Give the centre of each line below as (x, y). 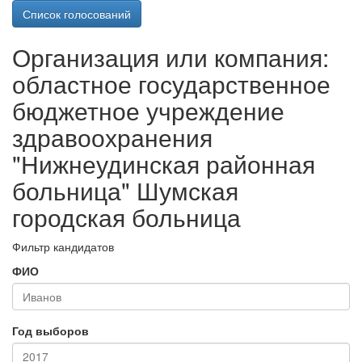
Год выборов (51, 330)
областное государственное (171, 84)
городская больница (126, 217)
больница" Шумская (125, 190)
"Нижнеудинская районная (164, 164)
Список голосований (77, 14)
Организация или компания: (170, 57)
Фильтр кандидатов (63, 246)
